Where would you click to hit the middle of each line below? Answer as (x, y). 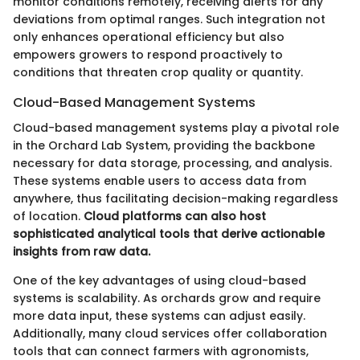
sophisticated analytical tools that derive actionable (169, 234)
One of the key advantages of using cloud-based (160, 281)
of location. (48, 217)
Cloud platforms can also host (175, 217)
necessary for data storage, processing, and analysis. (172, 164)
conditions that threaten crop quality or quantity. (158, 73)
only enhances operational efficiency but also (149, 37)
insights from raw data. (82, 252)
